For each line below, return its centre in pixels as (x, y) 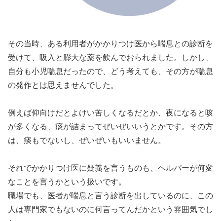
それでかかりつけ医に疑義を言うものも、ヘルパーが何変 (110, 168)
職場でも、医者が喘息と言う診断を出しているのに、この (110, 195)
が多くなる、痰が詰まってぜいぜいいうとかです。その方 (110, 126)
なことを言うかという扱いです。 (67, 182)
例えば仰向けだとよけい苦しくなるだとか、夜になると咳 (110, 112)
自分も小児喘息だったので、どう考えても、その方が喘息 (110, 71)
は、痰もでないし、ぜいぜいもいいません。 (87, 140)
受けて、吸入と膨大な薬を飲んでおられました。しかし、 (110, 57)
